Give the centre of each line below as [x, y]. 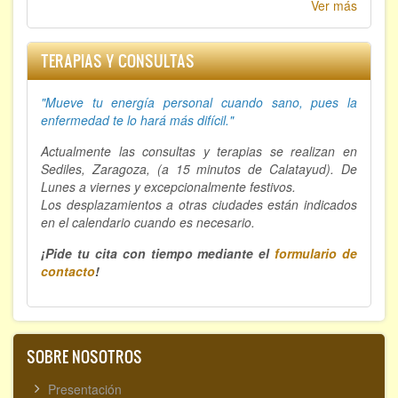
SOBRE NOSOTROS [84, 357]
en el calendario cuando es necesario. [148, 223]
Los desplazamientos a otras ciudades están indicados [199, 205]
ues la [338, 103]
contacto [68, 271]
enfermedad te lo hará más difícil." [137, 120]
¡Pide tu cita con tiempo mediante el [158, 254]
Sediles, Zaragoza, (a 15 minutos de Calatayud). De [199, 169]
